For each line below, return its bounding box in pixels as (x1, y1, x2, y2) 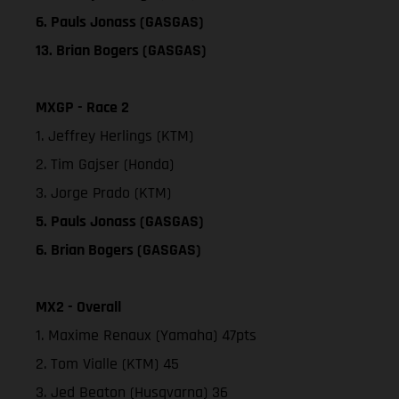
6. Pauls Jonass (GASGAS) (36, 11, 204, 32)
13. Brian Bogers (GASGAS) (36, 39, 207, 61)
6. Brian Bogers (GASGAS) (36, 239, 201, 260)
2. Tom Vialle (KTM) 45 (36, 353, 179, 374)
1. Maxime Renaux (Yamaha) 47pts (36, 324, 256, 346)
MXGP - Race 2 (36, 96, 129, 118)
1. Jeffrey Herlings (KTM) (36, 125, 193, 146)
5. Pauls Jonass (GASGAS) (36, 210, 204, 232)
